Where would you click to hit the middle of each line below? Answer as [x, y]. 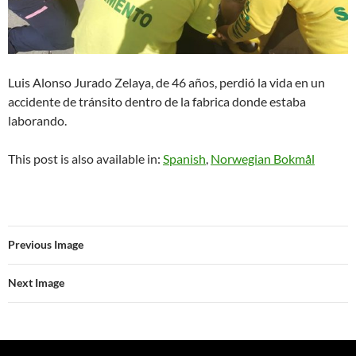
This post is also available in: [85, 158]
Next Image [36, 282]
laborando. [37, 120]
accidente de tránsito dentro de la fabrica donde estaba [157, 101]
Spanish [184, 158]
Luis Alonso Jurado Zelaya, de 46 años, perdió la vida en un [166, 82]
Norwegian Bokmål [263, 158]
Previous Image [46, 244]
